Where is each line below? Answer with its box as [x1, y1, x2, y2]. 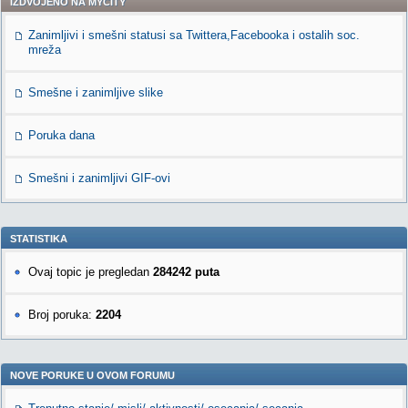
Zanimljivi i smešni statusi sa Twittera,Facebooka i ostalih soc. [28, 28, 360, 42]
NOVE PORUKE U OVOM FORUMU [10, 370, 175, 381]
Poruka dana [28, 128, 95, 142]
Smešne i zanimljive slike [28, 86, 163, 99]
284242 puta [153, 265, 219, 279]
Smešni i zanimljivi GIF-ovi [28, 171, 170, 185]
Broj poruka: [28, 308, 96, 321]
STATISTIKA [10, 233, 67, 244]
